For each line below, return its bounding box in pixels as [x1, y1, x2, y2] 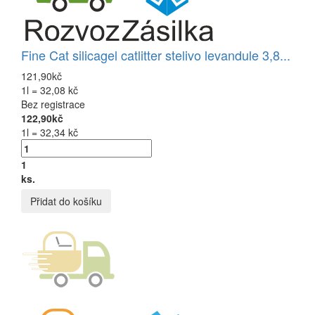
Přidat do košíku [30, 194, 102, 209]
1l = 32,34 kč [21, 125, 78, 140]
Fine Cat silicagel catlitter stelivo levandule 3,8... [21, 46, 290, 65]
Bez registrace [21, 97, 85, 112]
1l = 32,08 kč [21, 83, 78, 98]
